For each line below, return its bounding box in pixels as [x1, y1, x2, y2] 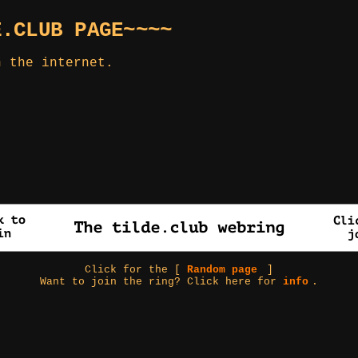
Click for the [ [85, 264, 188, 276]
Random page [187, 264, 258, 276]
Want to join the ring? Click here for [40, 276, 284, 288]
